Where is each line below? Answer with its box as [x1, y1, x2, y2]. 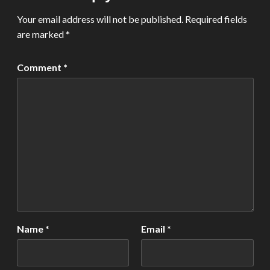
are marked [16, 28, 66, 40]
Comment [16, 61, 63, 73]
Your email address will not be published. [16, 13, 183, 25]
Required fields [184, 13, 247, 25]
